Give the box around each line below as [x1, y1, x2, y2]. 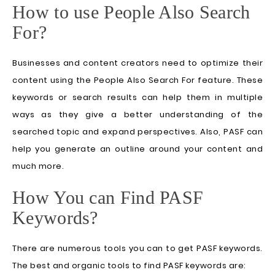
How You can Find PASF [12, 187, 204, 207]
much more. [12, 160, 64, 172]
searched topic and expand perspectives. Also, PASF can [12, 126, 263, 137]
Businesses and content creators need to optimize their [12, 57, 263, 69]
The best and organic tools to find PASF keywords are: [12, 260, 246, 271]
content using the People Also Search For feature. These [12, 74, 263, 86]
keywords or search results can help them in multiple [12, 91, 263, 103]
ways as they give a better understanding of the [12, 109, 263, 120]
